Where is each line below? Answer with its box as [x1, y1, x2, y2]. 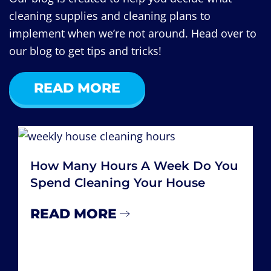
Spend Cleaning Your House [30, 175, 205, 190]
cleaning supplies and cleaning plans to [9, 8, 211, 24]
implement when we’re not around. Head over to [9, 26, 256, 41]
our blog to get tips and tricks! [9, 44, 162, 59]
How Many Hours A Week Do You [30, 158, 238, 173]
